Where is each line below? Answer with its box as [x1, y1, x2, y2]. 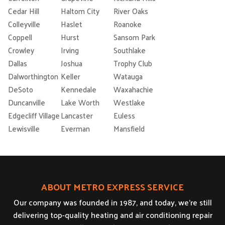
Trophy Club [114, 56, 152, 70]
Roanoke [114, 17, 142, 31]
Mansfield [114, 122, 145, 136]
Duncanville [8, 95, 45, 109]
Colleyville [8, 17, 40, 31]
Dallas [8, 56, 27, 70]
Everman [61, 122, 90, 136]
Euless [114, 108, 135, 123]
